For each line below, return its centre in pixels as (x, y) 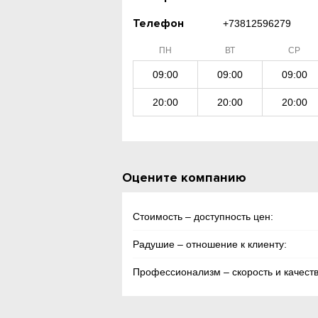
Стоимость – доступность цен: (203, 216)
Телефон (159, 23)
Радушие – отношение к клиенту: (210, 244)
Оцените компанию (185, 177)
